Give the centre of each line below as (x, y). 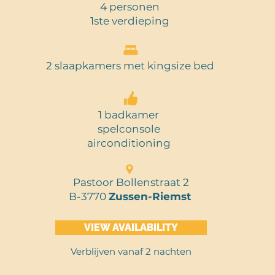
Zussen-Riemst (151, 196)
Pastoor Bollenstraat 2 (131, 182)
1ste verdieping (130, 21)
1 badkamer (130, 115)
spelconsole (130, 129)
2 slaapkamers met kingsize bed (131, 66)
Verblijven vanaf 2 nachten (131, 251)
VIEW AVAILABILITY (131, 227)
